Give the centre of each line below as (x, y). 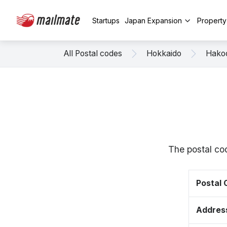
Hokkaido (164, 53)
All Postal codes (93, 53)
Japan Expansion (153, 20)
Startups (106, 20)
